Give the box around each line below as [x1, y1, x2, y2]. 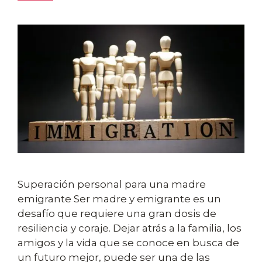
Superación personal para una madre [18, 178, 206, 191]
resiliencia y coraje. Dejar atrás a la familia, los [18, 222, 242, 235]
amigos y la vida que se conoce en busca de [18, 237, 239, 249]
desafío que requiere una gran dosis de [18, 208, 216, 220]
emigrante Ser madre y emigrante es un [18, 193, 221, 205]
